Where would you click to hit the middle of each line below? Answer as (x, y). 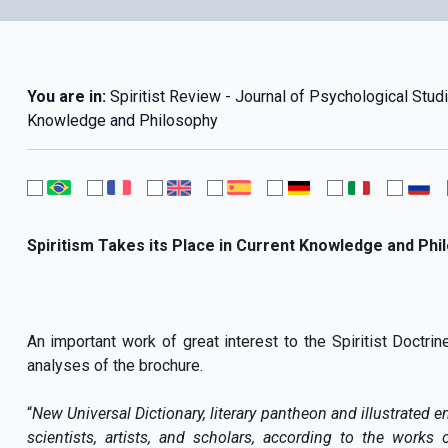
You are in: (66, 96)
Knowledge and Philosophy (122, 120)
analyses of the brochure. (114, 365)
